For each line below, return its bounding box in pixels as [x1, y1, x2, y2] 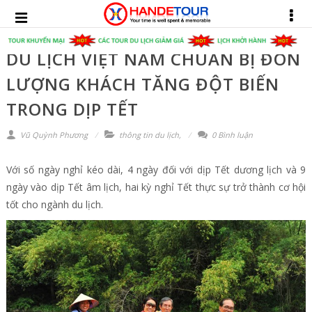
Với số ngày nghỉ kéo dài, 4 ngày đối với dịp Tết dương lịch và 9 [6, 163, 306, 176]
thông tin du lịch [118, 130, 179, 140]
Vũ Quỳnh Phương [17, 130, 88, 140]
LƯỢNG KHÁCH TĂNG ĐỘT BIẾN [6, 72, 279, 95]
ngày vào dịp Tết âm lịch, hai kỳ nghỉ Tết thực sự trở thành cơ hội [6, 180, 306, 194]
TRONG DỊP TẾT [6, 97, 139, 120]
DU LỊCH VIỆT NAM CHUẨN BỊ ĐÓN [6, 47, 301, 70]
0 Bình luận [209, 130, 253, 140]
